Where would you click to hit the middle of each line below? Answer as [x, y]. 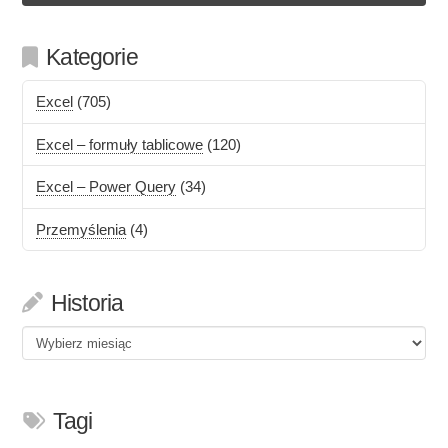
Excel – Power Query [106, 187]
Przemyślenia [81, 229]
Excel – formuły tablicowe [120, 144]
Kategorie [92, 58]
